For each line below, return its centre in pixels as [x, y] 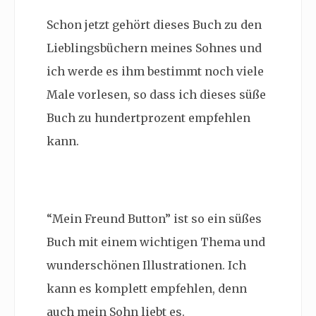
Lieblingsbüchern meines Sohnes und [154, 48]
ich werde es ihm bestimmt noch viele [155, 71]
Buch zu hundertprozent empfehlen [148, 118]
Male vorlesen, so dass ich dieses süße [156, 95]
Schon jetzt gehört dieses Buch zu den [154, 25]
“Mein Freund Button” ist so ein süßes [154, 219]
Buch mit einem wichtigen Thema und [156, 242]
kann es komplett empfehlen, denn [147, 288]
